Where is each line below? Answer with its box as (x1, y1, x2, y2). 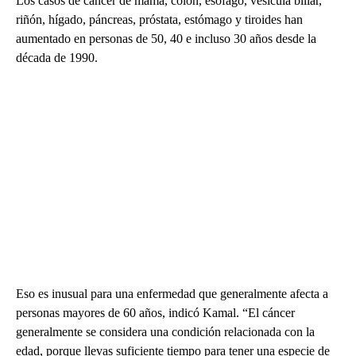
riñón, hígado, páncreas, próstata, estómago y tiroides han (16, 12, 303, 26)
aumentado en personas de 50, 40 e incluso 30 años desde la (16, 31, 316, 45)
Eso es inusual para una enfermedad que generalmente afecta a (16, 286, 328, 300)
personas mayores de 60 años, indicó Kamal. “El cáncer (16, 305, 295, 319)
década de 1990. (16, 50, 98, 64)
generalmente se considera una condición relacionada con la (16, 324, 315, 339)
